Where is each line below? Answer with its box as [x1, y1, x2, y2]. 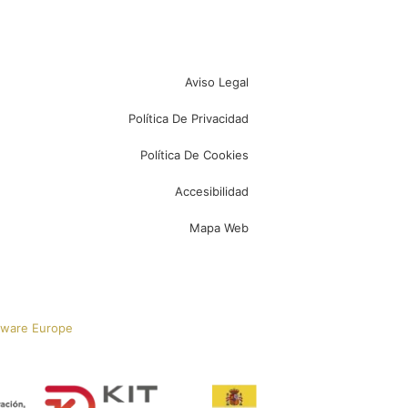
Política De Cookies [140, 148, 250, 163]
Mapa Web [189, 220, 250, 236]
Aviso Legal [185, 75, 250, 90]
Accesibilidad [175, 184, 250, 199]
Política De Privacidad [128, 111, 250, 127]
